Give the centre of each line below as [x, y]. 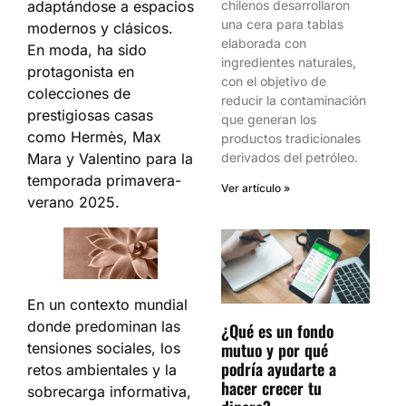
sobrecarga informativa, [109, 391]
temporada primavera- [104, 180]
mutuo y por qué [275, 350]
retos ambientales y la [102, 370]
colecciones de [79, 93]
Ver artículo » [256, 188]
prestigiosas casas [90, 115]
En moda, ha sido [87, 50]
